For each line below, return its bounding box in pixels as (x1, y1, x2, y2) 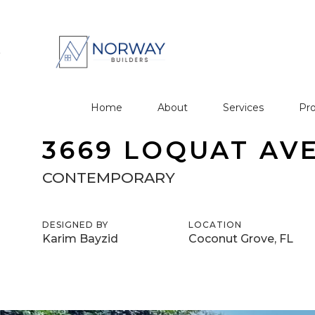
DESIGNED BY (42, 219, 108, 230)
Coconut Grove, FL (188, 232, 293, 245)
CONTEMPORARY (42, 169, 175, 186)
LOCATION (188, 219, 242, 230)
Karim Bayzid (42, 232, 118, 245)
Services (223, 101, 264, 115)
